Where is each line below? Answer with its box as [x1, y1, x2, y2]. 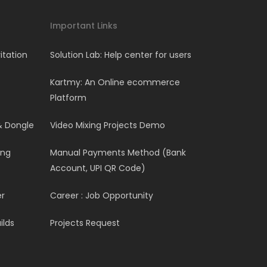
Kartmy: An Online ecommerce [50, 76, 181, 88]
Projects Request [50, 217, 120, 229]
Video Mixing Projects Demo [50, 119, 166, 131]
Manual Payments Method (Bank [50, 147, 187, 159]
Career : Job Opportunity [50, 190, 154, 201]
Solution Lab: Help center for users [50, 49, 192, 61]
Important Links [50, 20, 118, 32]
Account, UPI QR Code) [50, 162, 146, 174]
